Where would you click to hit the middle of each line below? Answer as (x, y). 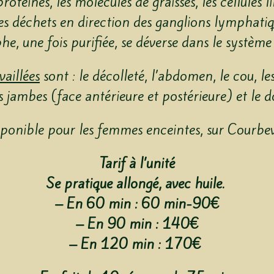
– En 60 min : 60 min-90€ (137, 204)
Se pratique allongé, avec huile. (137, 184)
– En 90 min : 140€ (137, 224)
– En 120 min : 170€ (137, 244)
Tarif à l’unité (137, 164)
